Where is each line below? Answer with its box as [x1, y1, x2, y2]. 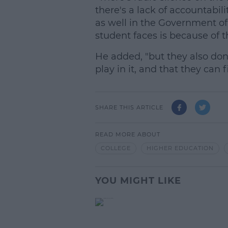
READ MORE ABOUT [95, 131, 160, 138]
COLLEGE [100, 145, 131, 152]
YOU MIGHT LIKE [95, 175, 181, 186]
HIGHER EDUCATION [146, 145, 214, 152]
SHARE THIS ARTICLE [95, 103, 163, 111]
